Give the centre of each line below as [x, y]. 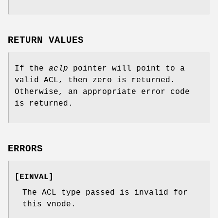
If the [32, 69]
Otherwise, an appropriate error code [102, 92]
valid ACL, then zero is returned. [95, 81]
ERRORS [25, 149]
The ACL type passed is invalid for [105, 192]
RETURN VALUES [46, 41]
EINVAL [34, 177]
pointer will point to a [127, 69]
